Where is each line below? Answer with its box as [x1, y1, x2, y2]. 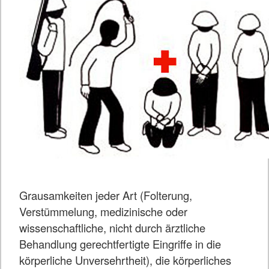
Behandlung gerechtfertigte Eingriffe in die [19, 236, 221, 252]
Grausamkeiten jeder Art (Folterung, [19, 187, 192, 204]
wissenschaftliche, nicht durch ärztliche [19, 220, 205, 236]
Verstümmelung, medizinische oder [19, 204, 187, 220]
